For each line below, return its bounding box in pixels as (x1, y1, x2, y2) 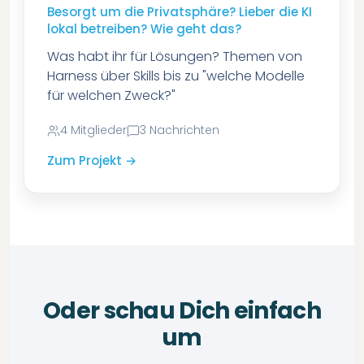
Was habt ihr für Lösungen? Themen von (46, 47, 302, 66)
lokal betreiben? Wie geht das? (46, 20, 241, 37)
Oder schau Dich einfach (43, 295, 321, 327)
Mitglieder (70, 122, 127, 138)
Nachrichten (149, 122, 219, 138)
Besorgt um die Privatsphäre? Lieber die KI (46, 3, 312, 20)
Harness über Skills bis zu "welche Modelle (46, 67, 305, 85)
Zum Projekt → (46, 152, 136, 169)
